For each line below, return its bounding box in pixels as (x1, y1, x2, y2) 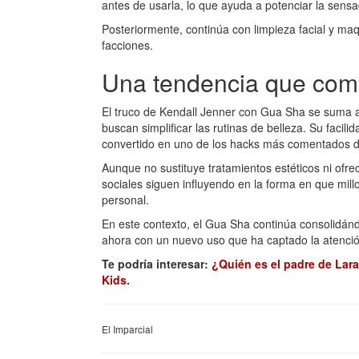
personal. (102, 191, 149, 208)
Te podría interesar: (102, 255, 212, 272)
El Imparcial (102, 321, 153, 336)
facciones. (102, 36, 153, 53)
